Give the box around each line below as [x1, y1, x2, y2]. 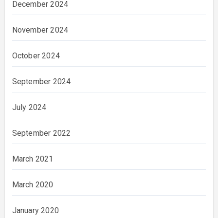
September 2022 [12, 128, 71, 138]
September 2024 [12, 77, 71, 87]
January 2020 [12, 206, 59, 216]
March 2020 [12, 180, 54, 190]
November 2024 [12, 25, 69, 35]
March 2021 [12, 154, 54, 164]
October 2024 [12, 51, 60, 61]
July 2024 [12, 103, 47, 112]
